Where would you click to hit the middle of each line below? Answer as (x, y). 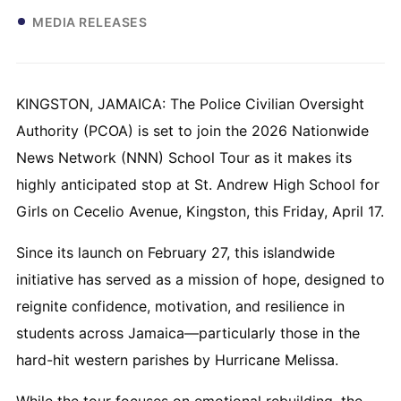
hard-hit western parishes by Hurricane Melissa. (177, 359)
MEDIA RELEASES (90, 21)
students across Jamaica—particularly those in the (188, 333)
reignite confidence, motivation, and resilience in (180, 306)
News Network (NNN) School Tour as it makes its (184, 157)
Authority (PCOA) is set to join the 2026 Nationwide (192, 130)
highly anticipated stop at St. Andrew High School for (198, 184)
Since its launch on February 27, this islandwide (175, 252)
